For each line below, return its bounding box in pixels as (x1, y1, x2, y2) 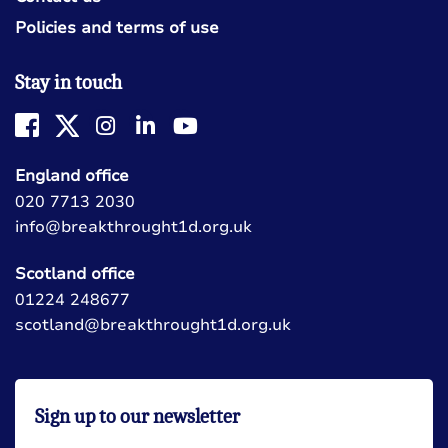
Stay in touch (15, 70, 122, 94)
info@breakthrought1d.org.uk (15, 215, 252, 238)
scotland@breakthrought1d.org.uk (15, 313, 291, 336)
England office (15, 164, 129, 187)
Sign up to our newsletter (35, 404, 240, 428)
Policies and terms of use (15, 16, 219, 39)
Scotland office (15, 262, 135, 285)
